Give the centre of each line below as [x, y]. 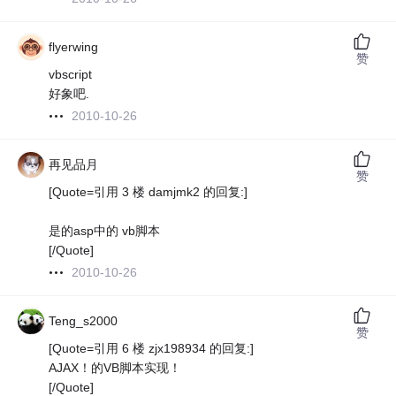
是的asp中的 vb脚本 [105, 231]
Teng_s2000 [84, 321]
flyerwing [74, 47]
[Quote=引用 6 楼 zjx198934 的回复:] [152, 349]
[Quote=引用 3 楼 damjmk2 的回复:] [148, 192]
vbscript [71, 75]
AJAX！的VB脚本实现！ [115, 368]
